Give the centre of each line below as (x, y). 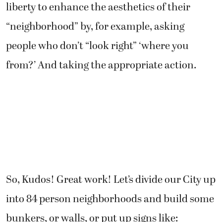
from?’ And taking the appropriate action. (101, 65)
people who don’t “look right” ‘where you (97, 46)
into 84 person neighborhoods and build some (110, 199)
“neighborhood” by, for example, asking (95, 27)
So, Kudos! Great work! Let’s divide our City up (111, 180)
